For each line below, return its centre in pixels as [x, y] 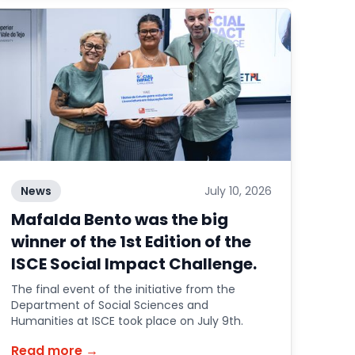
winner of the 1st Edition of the [132, 242]
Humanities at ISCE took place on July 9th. [128, 321]
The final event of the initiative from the [124, 289]
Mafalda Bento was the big [120, 219]
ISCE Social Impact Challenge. [134, 264]
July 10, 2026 [238, 191]
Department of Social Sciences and [110, 305]
